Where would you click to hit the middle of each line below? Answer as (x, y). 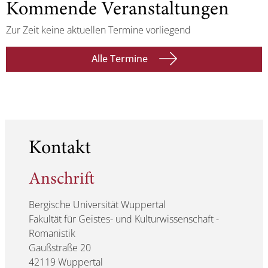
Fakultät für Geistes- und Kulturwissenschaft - (124, 219)
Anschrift (62, 180)
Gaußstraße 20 (60, 248)
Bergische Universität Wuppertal (97, 205)
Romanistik (52, 234)
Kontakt (60, 149)
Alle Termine (121, 59)
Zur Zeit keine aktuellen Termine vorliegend (98, 30)
